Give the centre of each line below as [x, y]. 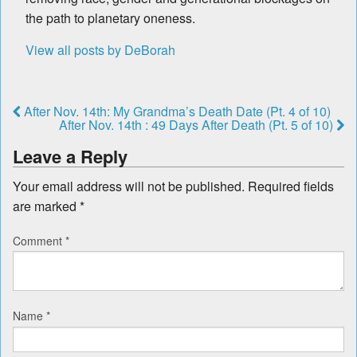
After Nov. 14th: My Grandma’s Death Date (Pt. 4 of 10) [176, 111]
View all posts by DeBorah [100, 49]
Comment [39, 240]
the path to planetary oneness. [110, 18]
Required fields [291, 186]
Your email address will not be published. [129, 186]
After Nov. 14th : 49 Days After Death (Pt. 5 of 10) [198, 124]
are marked [46, 206]
